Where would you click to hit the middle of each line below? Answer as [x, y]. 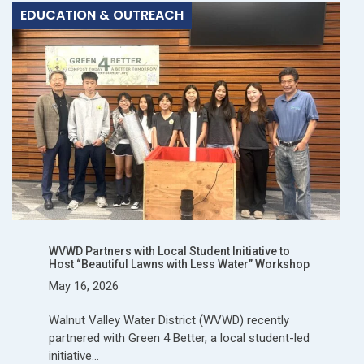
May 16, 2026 [84, 286]
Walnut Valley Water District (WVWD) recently [169, 320]
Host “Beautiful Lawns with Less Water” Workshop [179, 264]
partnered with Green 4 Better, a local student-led [179, 338]
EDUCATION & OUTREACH [102, 15]
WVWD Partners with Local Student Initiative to [169, 251]
